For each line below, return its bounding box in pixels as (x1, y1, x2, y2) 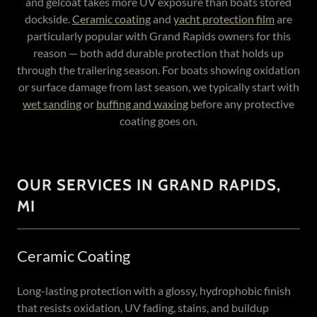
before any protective (188, 97, 294, 110)
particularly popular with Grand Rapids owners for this (26, 29, 291, 42)
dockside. (25, 12, 72, 25)
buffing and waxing (96, 97, 188, 110)
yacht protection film (173, 12, 275, 25)
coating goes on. (120, 114, 197, 127)
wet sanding (23, 97, 81, 110)
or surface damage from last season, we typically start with (18, 80, 299, 93)
